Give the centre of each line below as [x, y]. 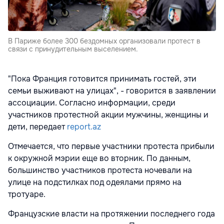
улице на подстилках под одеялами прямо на [95, 182]
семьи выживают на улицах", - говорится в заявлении [112, 91]
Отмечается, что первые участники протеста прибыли [111, 146]
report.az [84, 127]
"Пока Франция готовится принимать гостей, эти [102, 79]
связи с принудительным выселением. [73, 49]
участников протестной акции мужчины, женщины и [108, 115]
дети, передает [37, 127]
